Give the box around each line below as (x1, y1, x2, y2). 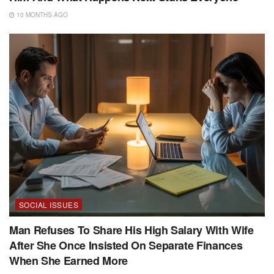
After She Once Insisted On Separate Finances (9, 237, 243, 254)
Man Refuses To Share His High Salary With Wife (9, 222, 254, 239)
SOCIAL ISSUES (19, 199, 79, 210)
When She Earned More (9, 253, 128, 269)
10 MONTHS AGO (15, 10, 68, 20)
